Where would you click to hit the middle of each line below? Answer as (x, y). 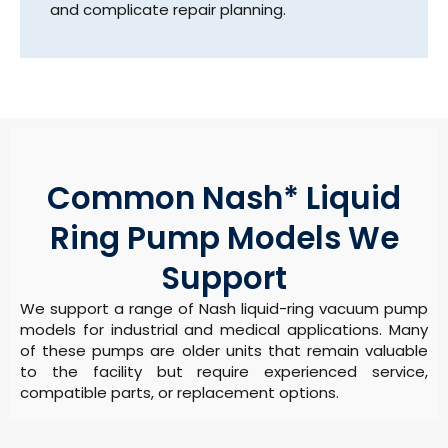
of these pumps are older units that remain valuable (224, 350)
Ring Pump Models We (224, 237)
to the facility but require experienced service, (224, 371)
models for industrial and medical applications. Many (224, 329)
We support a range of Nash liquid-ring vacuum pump (224, 308)
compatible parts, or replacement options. (179, 392)
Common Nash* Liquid (224, 197)
